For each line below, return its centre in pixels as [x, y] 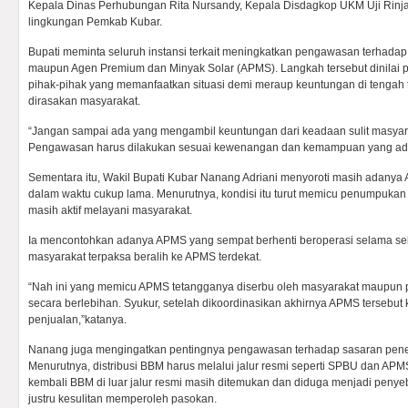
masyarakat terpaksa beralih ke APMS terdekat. [145, 257]
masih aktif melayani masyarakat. [110, 210]
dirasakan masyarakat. [84, 101]
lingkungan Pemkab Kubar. [95, 22]
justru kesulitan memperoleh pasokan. [122, 399]
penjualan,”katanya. [77, 320]
